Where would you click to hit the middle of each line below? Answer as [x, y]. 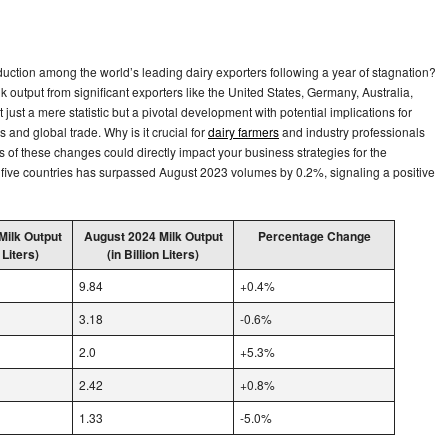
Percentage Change [314, 235]
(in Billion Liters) [153, 253]
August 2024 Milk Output [153, 235]
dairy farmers [243, 131]
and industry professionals [352, 131]
